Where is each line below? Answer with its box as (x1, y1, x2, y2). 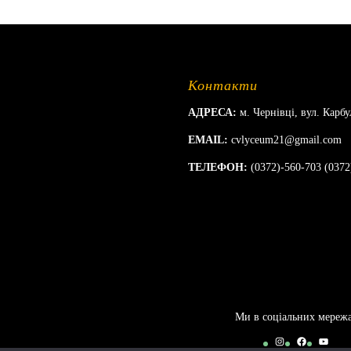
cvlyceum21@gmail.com (231, 133, 342, 146)
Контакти (188, 77, 259, 93)
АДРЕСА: (188, 106, 237, 118)
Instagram (273, 334, 318, 346)
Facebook (295, 334, 338, 346)
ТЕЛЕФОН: (188, 161, 251, 173)
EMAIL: (188, 133, 229, 146)
